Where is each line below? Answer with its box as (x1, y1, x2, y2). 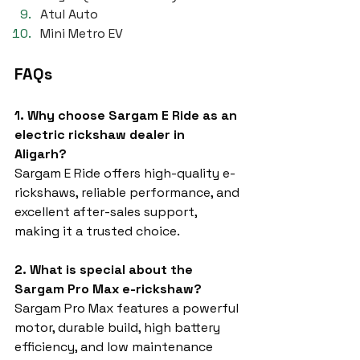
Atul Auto (40, 6, 98, 22)
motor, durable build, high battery (14, 319, 223, 336)
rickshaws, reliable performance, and (14, 184, 243, 201)
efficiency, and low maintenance (14, 338, 216, 355)
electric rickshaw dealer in (14, 126, 188, 143)
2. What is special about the (14, 261, 196, 278)
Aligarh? (14, 145, 67, 162)
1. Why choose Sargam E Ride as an (14, 107, 240, 124)
